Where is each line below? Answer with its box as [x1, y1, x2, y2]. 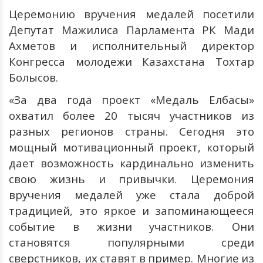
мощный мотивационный [9, 140, 154, 155]
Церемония [191, 171, 254, 187]
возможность [41, 156, 114, 171]
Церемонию [9, 6, 75, 22]
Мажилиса [61, 22, 119, 38]
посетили [203, 6, 255, 22]
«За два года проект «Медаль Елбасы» [9, 92, 254, 107]
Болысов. [9, 70, 58, 85]
